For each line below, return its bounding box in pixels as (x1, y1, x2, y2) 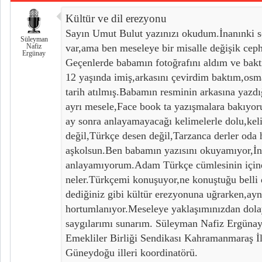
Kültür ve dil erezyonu (65, 12, 167, 25)
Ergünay (22, 49, 46, 57)
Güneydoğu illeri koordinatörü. (65, 247, 198, 258)
